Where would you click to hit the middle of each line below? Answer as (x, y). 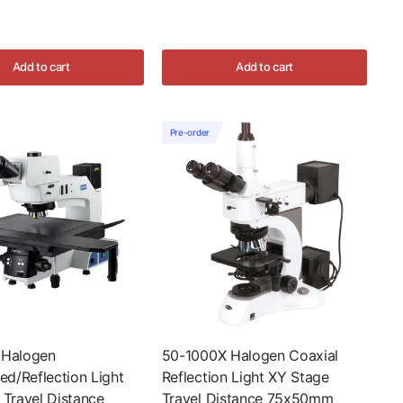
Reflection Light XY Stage (245, 376)
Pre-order (189, 132)
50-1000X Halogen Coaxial (250, 355)
